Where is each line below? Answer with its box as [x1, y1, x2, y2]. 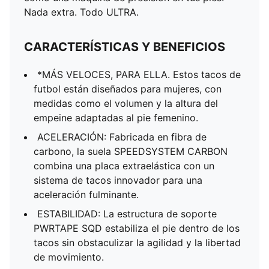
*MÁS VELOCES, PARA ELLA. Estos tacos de [37, 68, 241, 80]
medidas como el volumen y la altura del [34, 97, 218, 109]
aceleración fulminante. [34, 189, 139, 201]
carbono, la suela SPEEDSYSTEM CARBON [34, 145, 228, 157]
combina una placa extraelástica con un [34, 160, 214, 172]
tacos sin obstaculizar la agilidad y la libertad [34, 237, 241, 249]
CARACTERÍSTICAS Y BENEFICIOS [24, 40, 225, 54]
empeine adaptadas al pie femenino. [34, 112, 198, 124]
